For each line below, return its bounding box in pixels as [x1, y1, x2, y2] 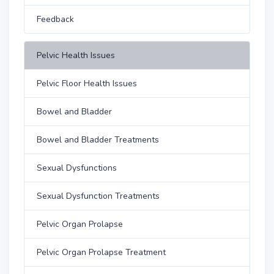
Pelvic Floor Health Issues [37, 78, 137, 89]
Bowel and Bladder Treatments [37, 134, 159, 146]
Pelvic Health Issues [37, 50, 115, 61]
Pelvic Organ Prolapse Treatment [37, 246, 166, 258]
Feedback [37, 13, 74, 25]
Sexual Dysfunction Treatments [37, 190, 160, 202]
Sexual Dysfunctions [37, 162, 117, 174]
